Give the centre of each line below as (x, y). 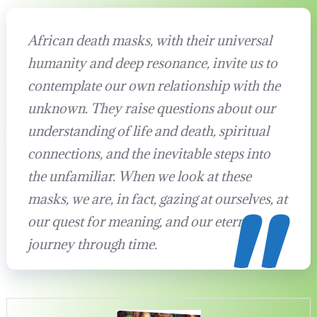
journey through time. (92, 244)
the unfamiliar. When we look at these (139, 177)
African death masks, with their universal (149, 41)
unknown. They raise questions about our (151, 109)
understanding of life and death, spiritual (148, 131)
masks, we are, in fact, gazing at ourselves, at (157, 199)
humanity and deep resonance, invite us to (152, 63)
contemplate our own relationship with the (154, 86)
